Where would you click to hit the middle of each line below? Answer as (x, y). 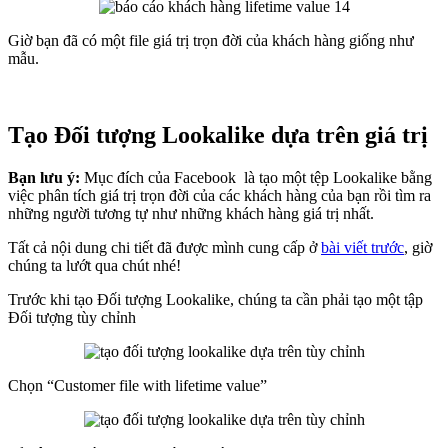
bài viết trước (362, 248)
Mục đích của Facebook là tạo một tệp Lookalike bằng (256, 178)
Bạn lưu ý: (44, 178)
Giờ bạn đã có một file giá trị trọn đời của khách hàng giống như (211, 41)
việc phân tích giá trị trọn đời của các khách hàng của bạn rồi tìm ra (219, 196)
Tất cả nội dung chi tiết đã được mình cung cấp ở (164, 248)
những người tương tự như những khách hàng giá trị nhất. (193, 214)
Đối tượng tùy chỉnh (72, 318)
